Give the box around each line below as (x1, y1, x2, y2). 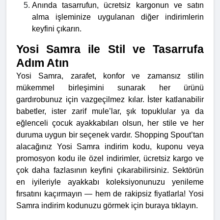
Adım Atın (16, 56, 69, 69)
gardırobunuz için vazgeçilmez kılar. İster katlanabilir (16, 95, 204, 104)
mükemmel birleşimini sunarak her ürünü (16, 83, 204, 92)
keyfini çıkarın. (32, 24, 82, 33)
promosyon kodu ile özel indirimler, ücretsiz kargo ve (16, 154, 204, 163)
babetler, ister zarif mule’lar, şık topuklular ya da (16, 107, 204, 115)
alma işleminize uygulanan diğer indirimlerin (32, 12, 204, 21)
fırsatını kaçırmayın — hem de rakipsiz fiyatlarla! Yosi (16, 189, 204, 198)
